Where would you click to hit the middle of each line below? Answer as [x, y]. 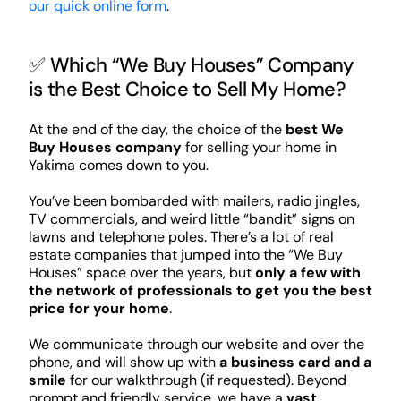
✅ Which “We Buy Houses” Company [191, 65]
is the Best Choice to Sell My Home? [187, 90]
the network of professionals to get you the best [200, 290]
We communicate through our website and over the [196, 344]
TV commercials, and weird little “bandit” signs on [191, 218]
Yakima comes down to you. [118, 165]
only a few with [307, 272]
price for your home [98, 308]
